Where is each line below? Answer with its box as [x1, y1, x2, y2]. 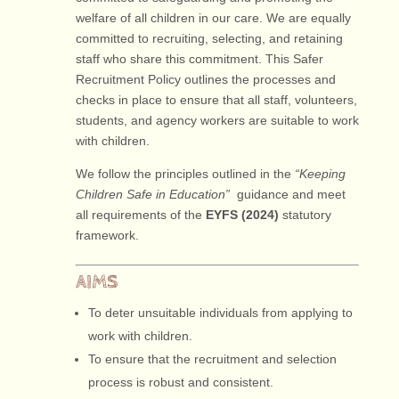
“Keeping [294, 167, 346, 181]
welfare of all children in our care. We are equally [75, 11, 351, 25]
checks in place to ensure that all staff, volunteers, [75, 93, 357, 107]
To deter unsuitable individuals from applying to [87, 305, 353, 320]
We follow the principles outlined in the [75, 167, 295, 181]
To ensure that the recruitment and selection [87, 352, 337, 366]
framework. [75, 228, 139, 242]
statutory [278, 208, 331, 222]
